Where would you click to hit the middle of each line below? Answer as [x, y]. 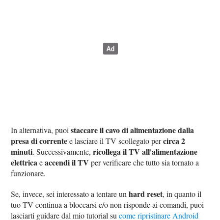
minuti [22, 152]
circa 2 [174, 141]
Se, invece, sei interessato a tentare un [70, 194]
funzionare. [28, 173]
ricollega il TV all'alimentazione [145, 152]
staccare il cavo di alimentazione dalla [133, 130]
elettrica [24, 163]
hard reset [146, 194]
